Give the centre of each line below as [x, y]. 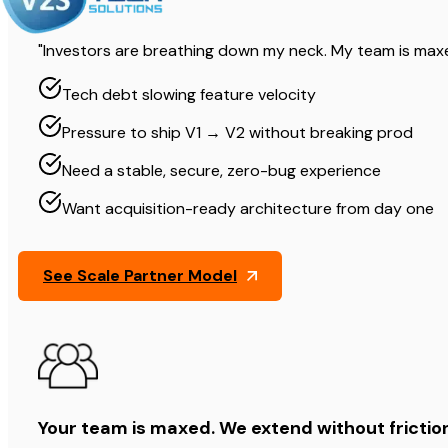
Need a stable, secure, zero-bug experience [221, 171]
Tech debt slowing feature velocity [189, 95]
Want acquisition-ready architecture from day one [248, 209]
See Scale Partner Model [140, 276]
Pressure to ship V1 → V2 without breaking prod [237, 133]
